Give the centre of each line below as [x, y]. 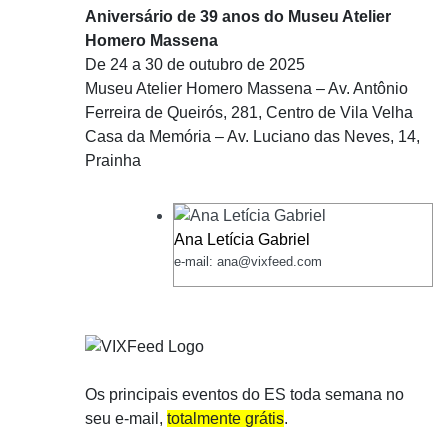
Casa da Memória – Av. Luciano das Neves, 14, [252, 136]
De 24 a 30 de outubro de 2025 [195, 64]
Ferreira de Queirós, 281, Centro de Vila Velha [249, 112]
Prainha [113, 160]
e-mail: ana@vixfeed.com [248, 261]
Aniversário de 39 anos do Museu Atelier [238, 16]
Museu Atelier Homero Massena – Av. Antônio [246, 88]
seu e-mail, [126, 418]
